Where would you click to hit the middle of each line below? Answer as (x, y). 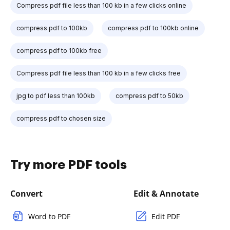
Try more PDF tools (69, 165)
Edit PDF (166, 216)
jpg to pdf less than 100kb (56, 96)
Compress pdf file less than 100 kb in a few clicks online (101, 5)
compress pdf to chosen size (61, 118)
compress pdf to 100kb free (59, 51)
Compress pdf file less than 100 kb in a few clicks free (99, 73)
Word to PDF (49, 216)
